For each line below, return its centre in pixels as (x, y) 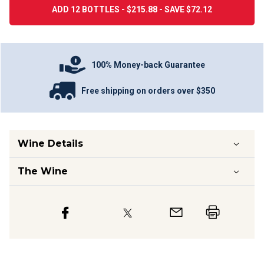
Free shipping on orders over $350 (148, 90)
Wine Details (50, 143)
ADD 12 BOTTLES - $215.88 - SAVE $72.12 (132, 9)
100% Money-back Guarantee (148, 65)
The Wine (43, 171)
